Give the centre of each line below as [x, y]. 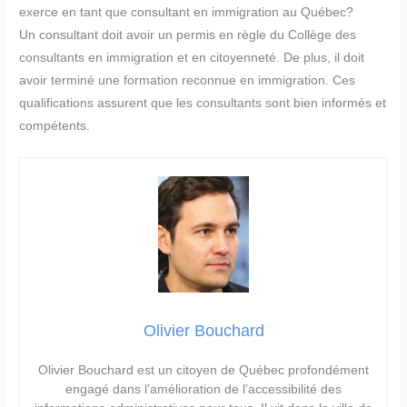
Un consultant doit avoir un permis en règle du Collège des [188, 35]
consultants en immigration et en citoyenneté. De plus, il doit [192, 58]
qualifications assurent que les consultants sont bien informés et [203, 104]
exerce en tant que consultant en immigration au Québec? [187, 13]
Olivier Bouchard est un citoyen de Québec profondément [203, 370]
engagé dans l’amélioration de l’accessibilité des [203, 389]
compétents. [55, 126]
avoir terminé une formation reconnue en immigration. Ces [188, 81]
